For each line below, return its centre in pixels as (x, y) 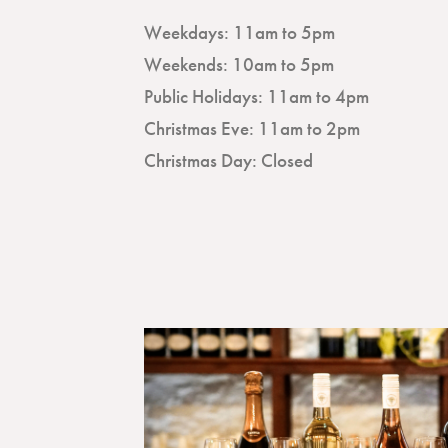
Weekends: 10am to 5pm (239, 64)
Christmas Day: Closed (228, 160)
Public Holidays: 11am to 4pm (256, 96)
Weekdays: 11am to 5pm (239, 32)
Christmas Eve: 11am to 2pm (254, 128)
